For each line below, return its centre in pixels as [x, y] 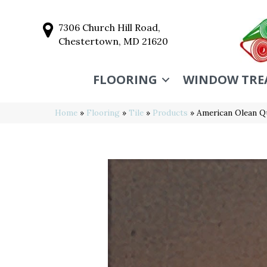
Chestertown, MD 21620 [113, 41]
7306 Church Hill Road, [109, 27]
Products [170, 113]
